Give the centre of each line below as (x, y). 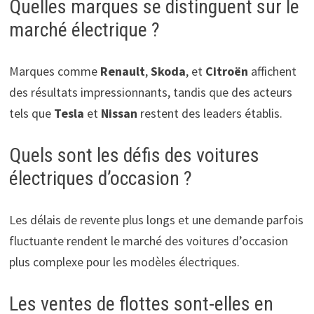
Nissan (119, 114)
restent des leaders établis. (210, 114)
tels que (31, 114)
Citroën (226, 71)
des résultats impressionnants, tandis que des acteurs (150, 93)
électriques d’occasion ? (100, 179)
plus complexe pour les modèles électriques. (124, 262)
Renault (122, 71)
